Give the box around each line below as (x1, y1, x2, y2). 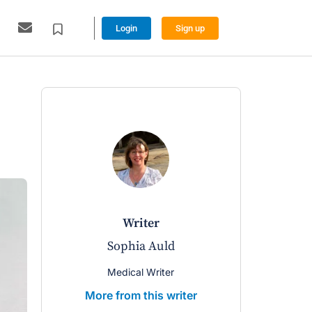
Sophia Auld (107, 238, 175, 254)
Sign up (175, 22, 205, 33)
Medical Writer (107, 266, 175, 278)
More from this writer (84, 288, 197, 302)
